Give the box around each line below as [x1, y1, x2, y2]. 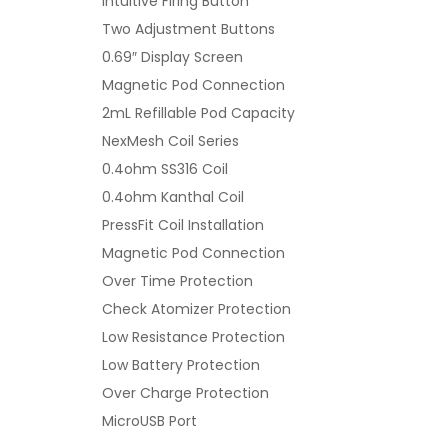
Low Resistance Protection [102, 327, 285, 347]
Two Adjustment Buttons [102, 19, 275, 39]
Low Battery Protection [102, 355, 260, 375]
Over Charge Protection [102, 383, 269, 403]
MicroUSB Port [102, 411, 197, 431]
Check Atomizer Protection [102, 299, 291, 319]
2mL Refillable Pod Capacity [102, 103, 295, 123]
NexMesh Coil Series [102, 131, 239, 151]
